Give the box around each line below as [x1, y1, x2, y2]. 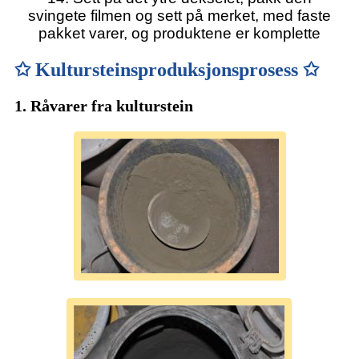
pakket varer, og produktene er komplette [38, 24, 321, 42]
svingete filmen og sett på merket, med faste [28, 6, 331, 24]
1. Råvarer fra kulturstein [14, 96, 193, 115]
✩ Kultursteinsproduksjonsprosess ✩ [14, 58, 319, 80]
